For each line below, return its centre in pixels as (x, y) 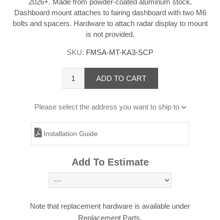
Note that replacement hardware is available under (110, 206)
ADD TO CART (121, 78)
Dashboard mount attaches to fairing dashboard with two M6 (110, 13)
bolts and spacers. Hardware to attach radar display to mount (110, 24)
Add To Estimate (110, 162)
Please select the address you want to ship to (107, 107)
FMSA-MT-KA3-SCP (120, 53)
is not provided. (110, 34)
